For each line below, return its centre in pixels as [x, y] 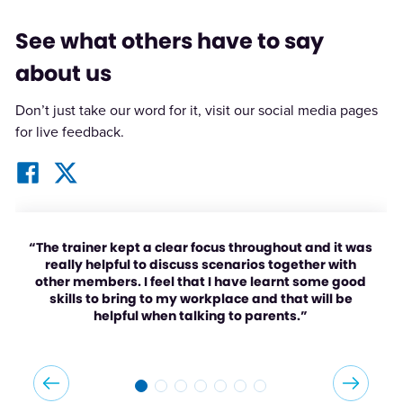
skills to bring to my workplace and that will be [201, 299]
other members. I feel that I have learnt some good [201, 282]
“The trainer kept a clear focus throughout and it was [201, 248]
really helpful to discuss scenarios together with [201, 265]
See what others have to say [169, 41]
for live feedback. [69, 132]
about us [63, 74]
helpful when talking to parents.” [201, 316]
